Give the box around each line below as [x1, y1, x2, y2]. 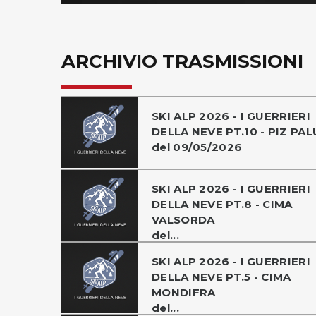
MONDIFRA [152, 285, 216, 299]
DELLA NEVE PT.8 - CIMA [152, 197, 293, 211]
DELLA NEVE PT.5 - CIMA [152, 269, 291, 284]
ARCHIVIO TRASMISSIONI [61, 49, 303, 73]
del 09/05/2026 [152, 140, 243, 154]
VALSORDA [152, 212, 215, 226]
